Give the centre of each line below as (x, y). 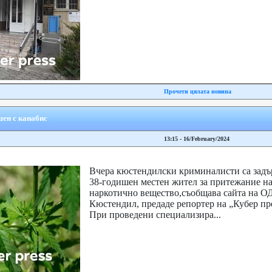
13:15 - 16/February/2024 (196, 139)
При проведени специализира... (155, 215)
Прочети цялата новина (197, 91)
